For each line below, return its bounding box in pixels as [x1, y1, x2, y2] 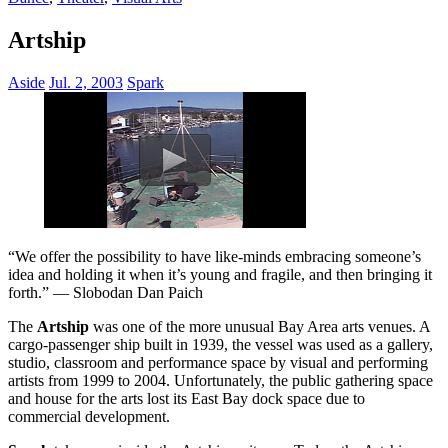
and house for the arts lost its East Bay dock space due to [8, 389, 365, 407]
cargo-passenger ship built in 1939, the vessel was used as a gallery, [8, 335, 433, 353]
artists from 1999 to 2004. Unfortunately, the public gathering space [8, 371, 433, 389]
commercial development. [8, 407, 170, 425]
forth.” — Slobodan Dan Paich [8, 283, 203, 301]
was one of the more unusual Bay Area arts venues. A [89, 317, 430, 335]
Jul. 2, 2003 [49, 73, 123, 91]
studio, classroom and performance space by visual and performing [8, 353, 428, 371]
